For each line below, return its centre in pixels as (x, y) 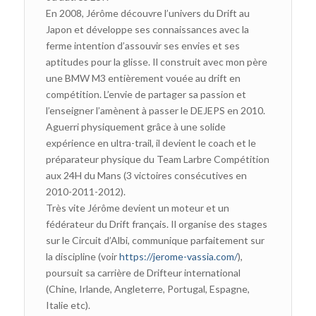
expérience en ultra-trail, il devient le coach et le (151, 142)
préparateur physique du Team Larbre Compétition (157, 159)
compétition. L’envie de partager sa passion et (146, 94)
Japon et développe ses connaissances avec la (147, 29)
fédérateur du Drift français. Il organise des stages (156, 224)
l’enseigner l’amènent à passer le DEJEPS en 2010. (155, 110)
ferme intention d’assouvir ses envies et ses (142, 45)
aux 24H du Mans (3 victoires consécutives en (146, 175)
